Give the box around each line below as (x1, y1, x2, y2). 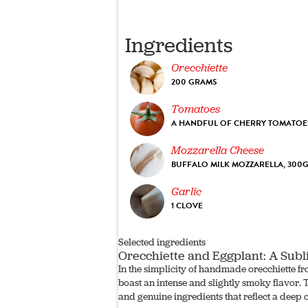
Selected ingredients (118, 235, 206, 249)
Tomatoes (171, 101, 220, 116)
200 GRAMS (171, 75, 217, 88)
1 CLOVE (171, 199, 203, 212)
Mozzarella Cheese (171, 142, 264, 157)
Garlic (171, 184, 201, 199)
